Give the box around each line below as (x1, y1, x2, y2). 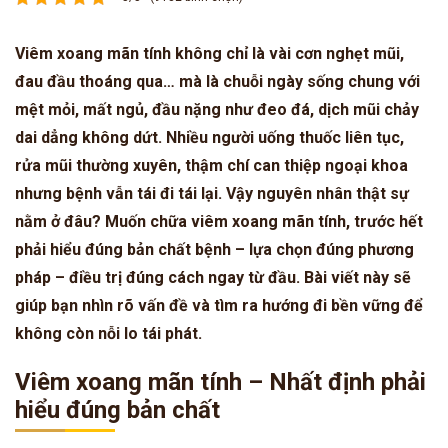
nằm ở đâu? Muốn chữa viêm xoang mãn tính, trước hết (15, 211, 423, 231)
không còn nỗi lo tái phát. (15, 323, 202, 343)
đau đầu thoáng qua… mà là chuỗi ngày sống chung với (15, 71, 420, 91)
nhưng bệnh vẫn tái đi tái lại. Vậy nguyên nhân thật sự (15, 183, 409, 203)
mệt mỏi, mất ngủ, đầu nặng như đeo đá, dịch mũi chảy (15, 99, 419, 119)
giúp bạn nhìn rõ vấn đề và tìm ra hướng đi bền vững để (15, 295, 423, 315)
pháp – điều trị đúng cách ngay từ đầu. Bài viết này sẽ (15, 267, 411, 287)
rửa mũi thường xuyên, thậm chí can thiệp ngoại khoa (15, 155, 408, 175)
